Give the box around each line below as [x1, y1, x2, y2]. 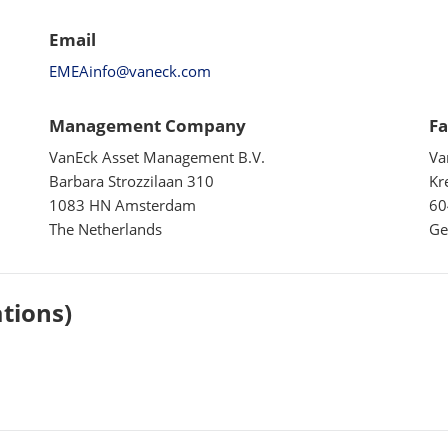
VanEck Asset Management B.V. [49, 147, 265, 167]
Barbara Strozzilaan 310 [49, 171, 214, 191]
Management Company [49, 114, 246, 137]
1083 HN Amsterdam [49, 195, 196, 215]
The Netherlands [49, 219, 162, 239]
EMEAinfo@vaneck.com [49, 61, 211, 81]
